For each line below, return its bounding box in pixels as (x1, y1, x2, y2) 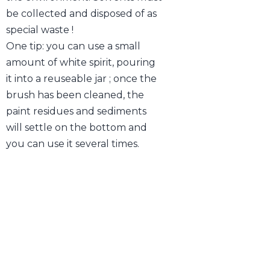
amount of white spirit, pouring (6, 57, 155, 68)
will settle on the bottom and (6, 122, 147, 133)
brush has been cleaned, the (6, 89, 144, 101)
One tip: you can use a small (6, 40, 140, 52)
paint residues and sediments (6, 105, 146, 117)
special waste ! (6, 24, 74, 36)
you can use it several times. (6, 138, 139, 149)
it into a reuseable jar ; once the (6, 73, 157, 84)
